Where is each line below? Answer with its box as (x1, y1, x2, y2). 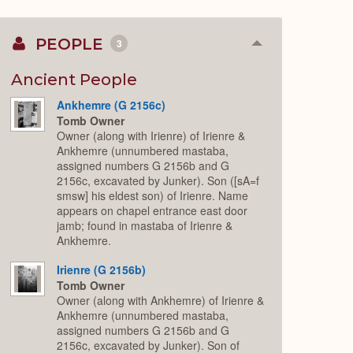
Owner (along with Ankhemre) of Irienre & (57, 292, 265, 309)
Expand (256, 64, 299, 83)
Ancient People (11, 69, 138, 89)
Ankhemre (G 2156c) (57, 96, 166, 113)
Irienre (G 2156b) (57, 261, 147, 277)
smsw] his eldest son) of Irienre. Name (57, 188, 249, 204)
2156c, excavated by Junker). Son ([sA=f (57, 173, 260, 189)
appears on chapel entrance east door (57, 203, 248, 219)
